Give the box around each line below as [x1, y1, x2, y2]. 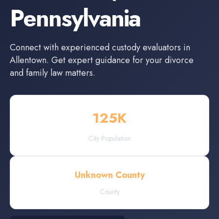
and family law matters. [10, 66, 95, 79]
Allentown [10, 54, 46, 66]
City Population [88, 133, 131, 143]
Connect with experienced [10, 41, 112, 54]
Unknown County [74, 169, 145, 181]
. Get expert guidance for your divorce [46, 54, 194, 66]
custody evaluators [112, 41, 181, 54]
